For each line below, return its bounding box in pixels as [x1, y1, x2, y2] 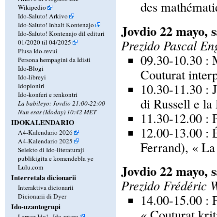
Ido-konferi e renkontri [17, 90, 77, 99]
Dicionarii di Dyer [17, 191, 66, 201]
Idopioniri [17, 81, 45, 90]
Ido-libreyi [17, 72, 46, 81]
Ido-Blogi [17, 63, 44, 73]
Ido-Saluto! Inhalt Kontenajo [17, 20, 94, 29]
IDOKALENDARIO [11, 117, 74, 127]
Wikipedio [17, 2, 46, 12]
